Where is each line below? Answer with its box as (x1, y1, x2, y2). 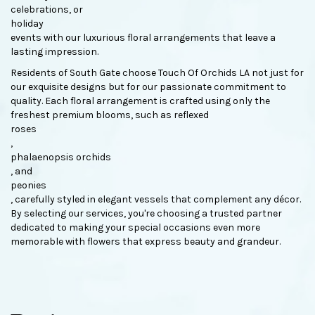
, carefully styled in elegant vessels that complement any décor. (11, 193, 301, 205)
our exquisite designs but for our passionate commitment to (11, 80, 286, 93)
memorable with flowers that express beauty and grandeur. (11, 235, 281, 247)
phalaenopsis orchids (11, 150, 111, 163)
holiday (11, 17, 44, 30)
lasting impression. (11, 45, 98, 58)
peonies (11, 179, 46, 191)
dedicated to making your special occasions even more (11, 221, 260, 233)
